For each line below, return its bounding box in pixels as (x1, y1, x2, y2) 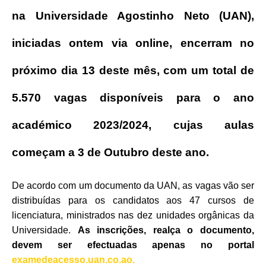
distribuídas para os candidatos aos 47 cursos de (12, 195, 254, 205)
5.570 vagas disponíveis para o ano (12, 91, 254, 104)
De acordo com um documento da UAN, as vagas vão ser (12, 180, 254, 191)
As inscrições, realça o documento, (77, 224, 255, 235)
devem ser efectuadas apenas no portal (12, 239, 254, 250)
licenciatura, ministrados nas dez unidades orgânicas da (12, 210, 254, 220)
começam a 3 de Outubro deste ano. (12, 145, 209, 159)
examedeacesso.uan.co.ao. (12, 254, 135, 265)
